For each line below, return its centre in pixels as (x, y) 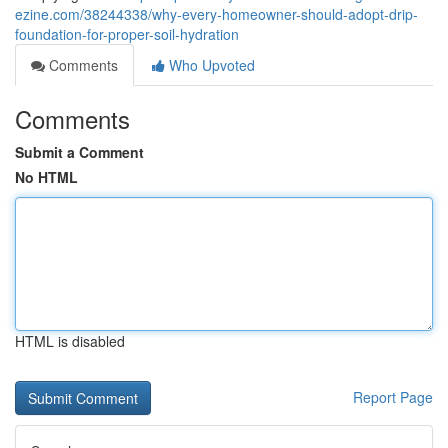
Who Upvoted (210, 65)
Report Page (393, 397)
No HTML (46, 177)
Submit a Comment (79, 152)
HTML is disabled (70, 341)
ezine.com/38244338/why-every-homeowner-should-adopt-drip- (216, 14)
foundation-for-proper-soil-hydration (127, 34)
